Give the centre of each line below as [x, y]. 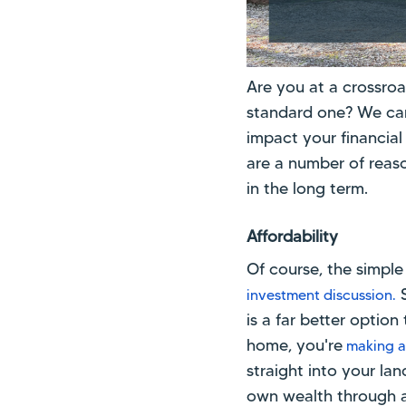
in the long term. [307, 188]
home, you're [295, 346]
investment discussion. [321, 295]
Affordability [292, 237]
